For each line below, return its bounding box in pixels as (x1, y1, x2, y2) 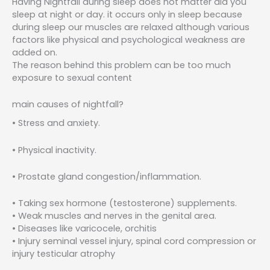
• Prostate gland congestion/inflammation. (12, 171, 201, 183)
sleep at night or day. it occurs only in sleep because (12, 8, 242, 20)
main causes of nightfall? (12, 98, 124, 111)
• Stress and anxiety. (12, 117, 100, 130)
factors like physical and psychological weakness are (12, 33, 245, 46)
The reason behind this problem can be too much (12, 58, 231, 71)
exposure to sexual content (12, 71, 132, 84)
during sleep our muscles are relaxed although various (12, 20, 250, 33)
